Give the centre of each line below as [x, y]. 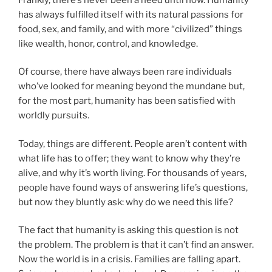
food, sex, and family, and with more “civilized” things [130, 29]
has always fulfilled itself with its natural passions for [131, 14]
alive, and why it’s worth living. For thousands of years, [132, 173]
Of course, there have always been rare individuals [125, 72]
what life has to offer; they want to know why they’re [129, 158]
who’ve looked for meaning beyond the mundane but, [131, 86]
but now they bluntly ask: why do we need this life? [126, 202]
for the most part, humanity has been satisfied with [127, 101]
